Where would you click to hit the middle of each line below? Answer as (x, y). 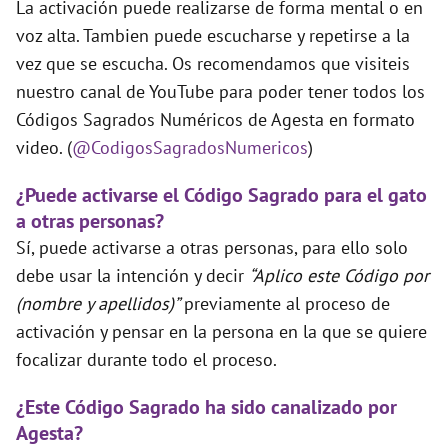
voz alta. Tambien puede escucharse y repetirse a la (213, 36)
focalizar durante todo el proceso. (146, 360)
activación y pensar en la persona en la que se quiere (221, 332)
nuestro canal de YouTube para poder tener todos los (220, 92)
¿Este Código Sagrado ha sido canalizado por (206, 407)
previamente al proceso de (287, 304)
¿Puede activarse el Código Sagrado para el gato (221, 195)
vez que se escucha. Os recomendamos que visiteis (213, 64)
